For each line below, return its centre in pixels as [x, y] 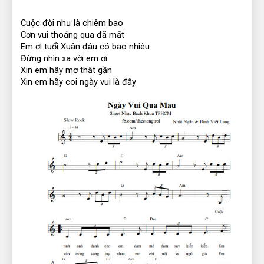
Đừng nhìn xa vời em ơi [64, 58]
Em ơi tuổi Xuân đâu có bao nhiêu [85, 46]
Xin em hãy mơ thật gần [66, 70]
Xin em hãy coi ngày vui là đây [78, 82]
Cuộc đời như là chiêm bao [72, 23]
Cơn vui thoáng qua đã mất [72, 34]
